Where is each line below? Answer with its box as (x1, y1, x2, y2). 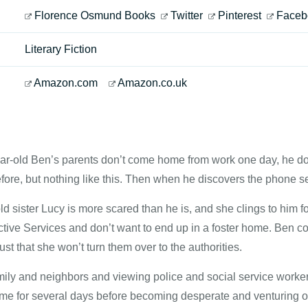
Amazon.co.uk (118, 77, 187, 89)
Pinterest (218, 10, 261, 21)
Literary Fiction (25, 43, 97, 55)
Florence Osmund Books (34, 10, 155, 21)
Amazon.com (34, 77, 98, 89)
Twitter (170, 10, 203, 21)
